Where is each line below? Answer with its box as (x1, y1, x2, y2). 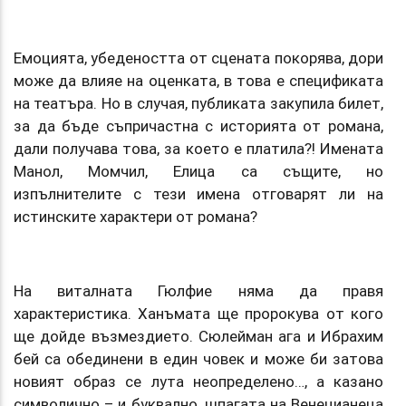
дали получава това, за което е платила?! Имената (14, 138, 383, 159)
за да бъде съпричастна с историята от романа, (14, 115, 383, 136)
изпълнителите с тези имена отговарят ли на (14, 183, 383, 204)
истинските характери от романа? (14, 206, 257, 227)
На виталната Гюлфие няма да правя (14, 280, 383, 301)
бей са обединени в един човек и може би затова (14, 348, 383, 369)
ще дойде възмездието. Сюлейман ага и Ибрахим (14, 325, 383, 346)
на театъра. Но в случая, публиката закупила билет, (14, 92, 383, 113)
